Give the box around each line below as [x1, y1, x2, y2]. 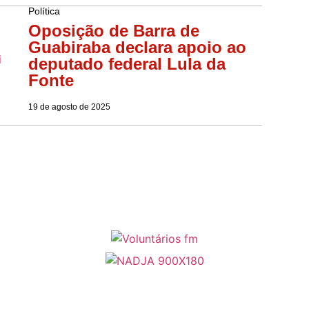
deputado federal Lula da [28, 54, 226, 73]
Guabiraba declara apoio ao [28, 37, 246, 57]
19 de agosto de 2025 [28, 101, 110, 112]
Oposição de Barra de [28, 21, 199, 40]
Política [28, 5, 60, 17]
